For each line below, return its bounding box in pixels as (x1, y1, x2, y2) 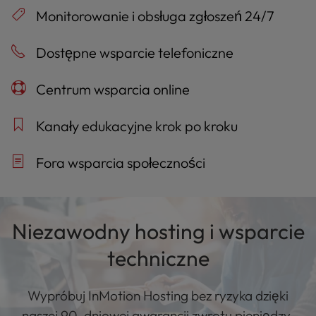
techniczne (107, 245, 209, 272)
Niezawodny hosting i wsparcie (11, 218, 305, 245)
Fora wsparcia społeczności (33, 154, 205, 172)
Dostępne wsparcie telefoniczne (33, 44, 233, 62)
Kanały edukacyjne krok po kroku (33, 117, 238, 135)
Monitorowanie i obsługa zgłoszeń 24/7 (33, 7, 274, 25)
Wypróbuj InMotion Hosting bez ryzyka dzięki (28, 287, 288, 305)
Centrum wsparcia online (33, 80, 190, 99)
